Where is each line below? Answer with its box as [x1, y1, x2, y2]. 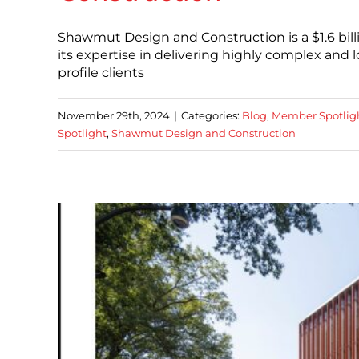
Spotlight [58, 126, 107, 139]
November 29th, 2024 [58, 108, 170, 122]
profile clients [58, 64, 144, 80]
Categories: [181, 108, 242, 122]
